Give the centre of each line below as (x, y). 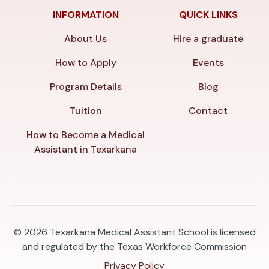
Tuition (86, 110)
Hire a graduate (208, 38)
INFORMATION (86, 14)
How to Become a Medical (86, 134)
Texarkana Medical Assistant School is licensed (153, 232)
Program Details (86, 86)
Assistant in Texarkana (86, 149)
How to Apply (86, 62)
